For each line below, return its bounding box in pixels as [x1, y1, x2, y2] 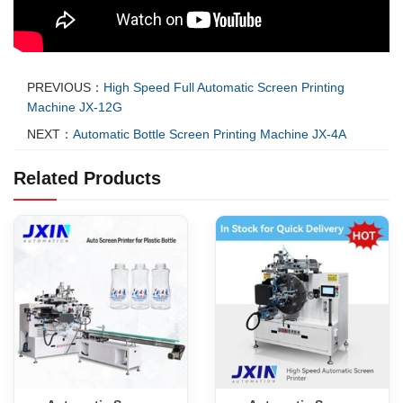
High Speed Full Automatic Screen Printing [103, 80, 345, 95]
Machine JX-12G [27, 100, 122, 115]
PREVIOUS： [27, 80, 103, 95]
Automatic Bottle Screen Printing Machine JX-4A [73, 127, 346, 142]
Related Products [13, 168, 161, 189]
